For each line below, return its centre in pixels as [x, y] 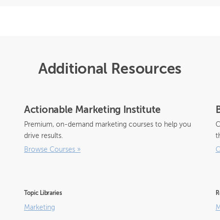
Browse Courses [50, 150]
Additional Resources [110, 70]
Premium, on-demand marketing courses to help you [108, 125]
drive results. [43, 136]
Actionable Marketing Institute [92, 110]
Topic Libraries [43, 193]
